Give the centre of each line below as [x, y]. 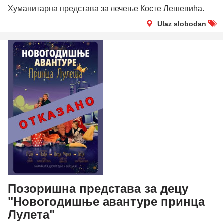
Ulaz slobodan [182, 24]
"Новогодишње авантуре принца [106, 201]
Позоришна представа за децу [98, 188]
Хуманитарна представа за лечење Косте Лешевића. [106, 9]
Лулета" [31, 214]
